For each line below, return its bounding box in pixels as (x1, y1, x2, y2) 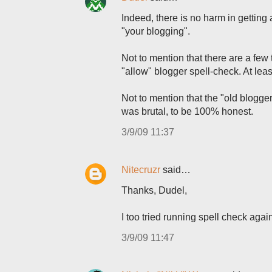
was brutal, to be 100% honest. (121, 106, 253, 117)
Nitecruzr (121, 165, 160, 175)
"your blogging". (121, 26, 190, 36)
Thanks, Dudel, (121, 185, 187, 195)
